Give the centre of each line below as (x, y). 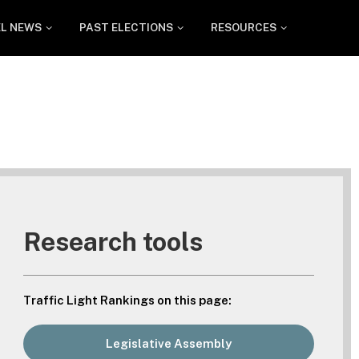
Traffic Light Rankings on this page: (128, 300)
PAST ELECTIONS (127, 27)
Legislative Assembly (169, 343)
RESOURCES (244, 27)
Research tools (113, 241)
